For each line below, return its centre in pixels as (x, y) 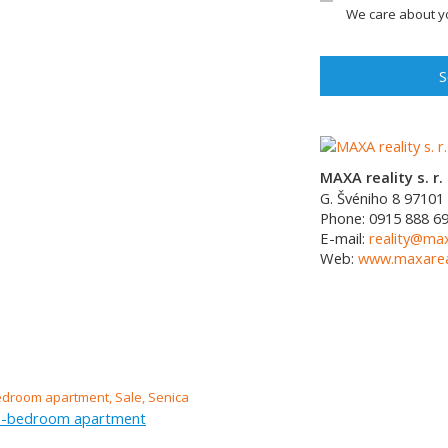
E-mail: (344, 238)
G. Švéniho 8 (360, 198)
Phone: (344, 218)
